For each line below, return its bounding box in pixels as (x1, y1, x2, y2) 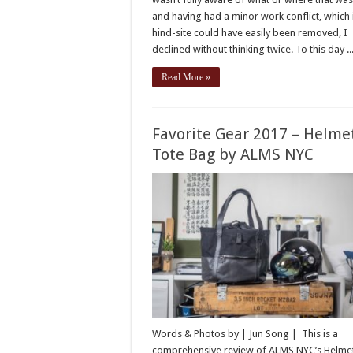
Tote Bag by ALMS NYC (152, 145, 314, 165)
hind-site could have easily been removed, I (152, 27, 348, 39)
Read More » (162, 72, 211, 84)
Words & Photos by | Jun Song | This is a (152, 328, 339, 340)
